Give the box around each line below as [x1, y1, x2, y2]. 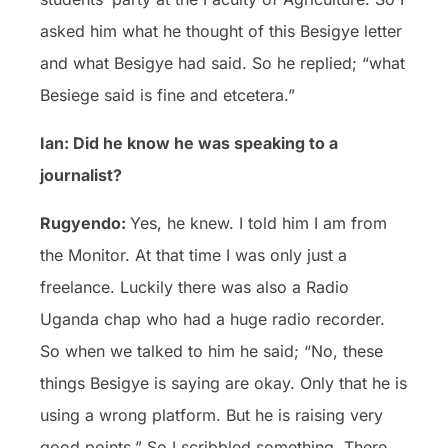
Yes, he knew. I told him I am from [130, 212, 387, 233]
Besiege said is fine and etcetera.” [40, 84, 295, 105]
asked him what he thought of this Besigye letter [40, 20, 402, 41]
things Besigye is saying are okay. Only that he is [40, 372, 407, 393]
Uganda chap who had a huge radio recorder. [40, 308, 385, 329]
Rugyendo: [40, 212, 130, 233]
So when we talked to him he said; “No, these [40, 340, 383, 361]
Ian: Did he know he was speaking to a [40, 132, 338, 153]
